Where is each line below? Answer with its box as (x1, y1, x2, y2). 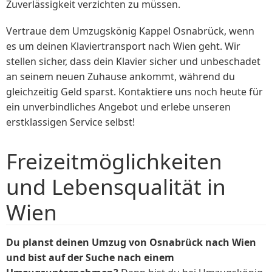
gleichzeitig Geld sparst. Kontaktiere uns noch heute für (6, 85, 263, 99)
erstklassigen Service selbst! (6, 115, 135, 129)
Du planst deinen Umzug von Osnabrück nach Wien (6, 235, 256, 249)
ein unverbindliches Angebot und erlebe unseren (6, 100, 231, 114)
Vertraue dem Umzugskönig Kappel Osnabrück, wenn (6, 24, 254, 38)
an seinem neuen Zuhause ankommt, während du (6, 70, 235, 84)
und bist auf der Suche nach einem (6, 250, 174, 264)
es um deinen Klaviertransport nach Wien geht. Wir (6, 39, 240, 53)
